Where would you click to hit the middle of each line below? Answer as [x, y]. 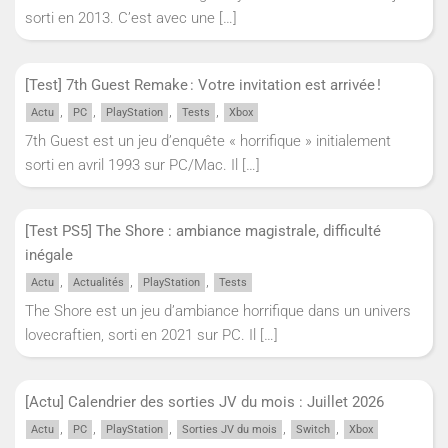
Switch [313, 429]
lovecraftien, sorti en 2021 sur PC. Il [142, 335]
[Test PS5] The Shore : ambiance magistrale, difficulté [203, 231]
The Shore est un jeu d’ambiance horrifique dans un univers [218, 311]
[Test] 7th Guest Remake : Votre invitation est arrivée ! [205, 84]
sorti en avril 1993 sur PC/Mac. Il [133, 164]
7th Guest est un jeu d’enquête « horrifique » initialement [208, 140]
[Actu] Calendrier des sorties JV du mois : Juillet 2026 [206, 401]
